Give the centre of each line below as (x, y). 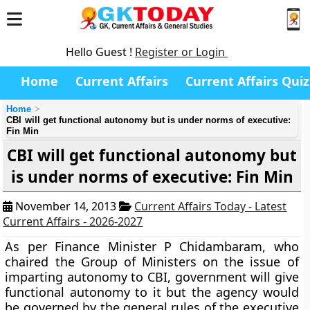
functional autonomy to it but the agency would (152, 292)
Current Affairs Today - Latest (211, 206)
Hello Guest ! (100, 52)
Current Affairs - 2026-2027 (73, 221)
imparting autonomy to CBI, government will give (152, 277)
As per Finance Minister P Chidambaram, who (152, 246)
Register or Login (181, 52)
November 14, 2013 (66, 206)
